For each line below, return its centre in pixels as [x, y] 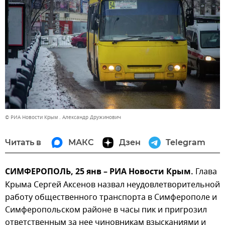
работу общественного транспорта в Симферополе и [111, 197]
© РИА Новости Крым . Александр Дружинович [63, 117]
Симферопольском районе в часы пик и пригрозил [106, 210]
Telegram [186, 142]
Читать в [23, 142]
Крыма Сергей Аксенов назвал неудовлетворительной [113, 185]
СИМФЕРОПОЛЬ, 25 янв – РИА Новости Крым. [99, 172]
